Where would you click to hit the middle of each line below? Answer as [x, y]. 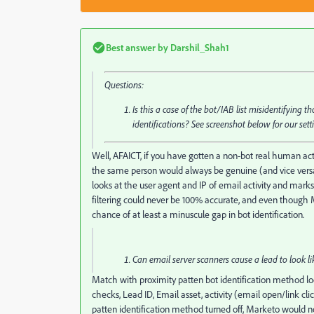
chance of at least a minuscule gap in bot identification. [198, 214]
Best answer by [137, 47]
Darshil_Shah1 [199, 47]
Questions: [124, 85]
